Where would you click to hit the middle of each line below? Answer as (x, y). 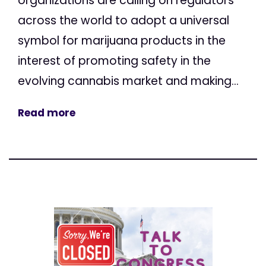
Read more (47, 113)
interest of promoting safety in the (114, 61)
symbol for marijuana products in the (122, 40)
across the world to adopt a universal (123, 20)
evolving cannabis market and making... (128, 81)
